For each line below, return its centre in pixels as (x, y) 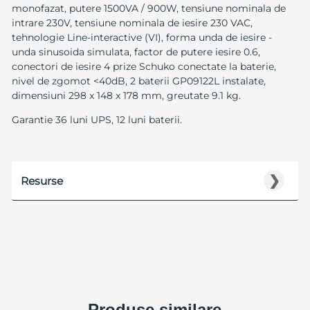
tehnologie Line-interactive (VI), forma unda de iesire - (142, 38)
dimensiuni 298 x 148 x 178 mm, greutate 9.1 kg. (126, 96)
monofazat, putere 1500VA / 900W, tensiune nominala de (148, 9)
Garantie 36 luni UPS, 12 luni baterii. (97, 120)
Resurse (42, 181)
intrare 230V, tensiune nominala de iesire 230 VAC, (132, 23)
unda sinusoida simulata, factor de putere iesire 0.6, (136, 52)
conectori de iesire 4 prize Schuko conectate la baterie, (144, 67)
